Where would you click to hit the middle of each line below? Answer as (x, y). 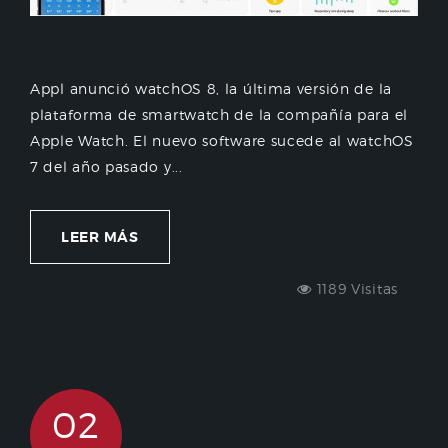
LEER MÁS (100, 236)
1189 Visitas (354, 288)
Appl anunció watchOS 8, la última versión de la (211, 88)
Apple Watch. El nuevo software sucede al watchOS (222, 140)
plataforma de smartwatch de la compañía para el (219, 114)
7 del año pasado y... (106, 166)
